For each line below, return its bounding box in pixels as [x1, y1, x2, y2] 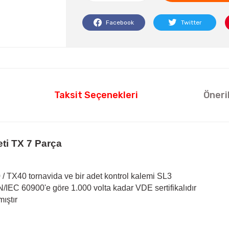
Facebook [106, 18, 134, 26]
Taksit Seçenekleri [54, 89, 138, 101]
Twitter [180, 18, 202, 26]
